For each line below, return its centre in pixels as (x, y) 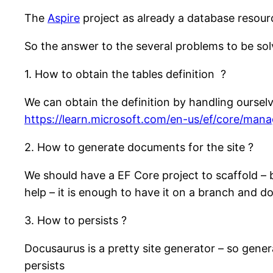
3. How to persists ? (76, 221)
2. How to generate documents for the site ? (139, 147)
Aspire (64, 18)
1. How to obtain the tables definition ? (125, 74)
